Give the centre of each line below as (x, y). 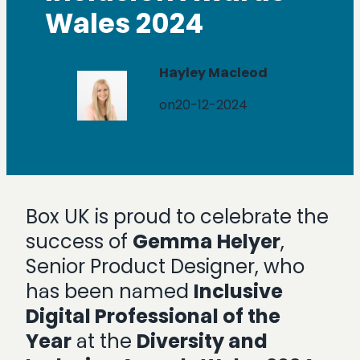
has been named (110, 291)
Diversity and (202, 341)
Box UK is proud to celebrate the (177, 216)
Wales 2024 (124, 23)
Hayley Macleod (213, 73)
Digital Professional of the (153, 316)
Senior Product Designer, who (165, 266)
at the (104, 341)
